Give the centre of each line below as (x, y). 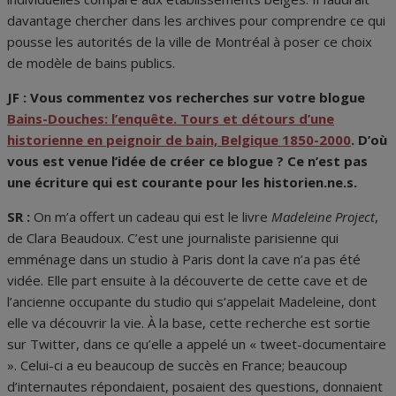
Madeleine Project (323, 217)
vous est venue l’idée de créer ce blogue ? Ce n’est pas (187, 161)
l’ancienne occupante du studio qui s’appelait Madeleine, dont (192, 302)
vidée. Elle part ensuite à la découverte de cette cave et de (187, 281)
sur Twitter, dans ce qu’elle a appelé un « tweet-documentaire (197, 344)
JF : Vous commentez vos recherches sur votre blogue (186, 98)
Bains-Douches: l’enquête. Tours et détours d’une (171, 119)
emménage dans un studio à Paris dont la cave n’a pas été (184, 259)
